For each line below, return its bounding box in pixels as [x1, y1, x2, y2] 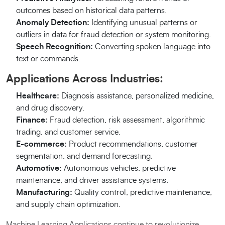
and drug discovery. [16, 104, 84, 112]
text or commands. [16, 55, 80, 63]
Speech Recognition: [16, 43, 93, 51]
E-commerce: [16, 140, 67, 148]
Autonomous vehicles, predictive [62, 164, 176, 172]
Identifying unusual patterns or [89, 19, 197, 27]
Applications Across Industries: [6, 74, 163, 84]
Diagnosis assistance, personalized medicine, [59, 92, 214, 100]
